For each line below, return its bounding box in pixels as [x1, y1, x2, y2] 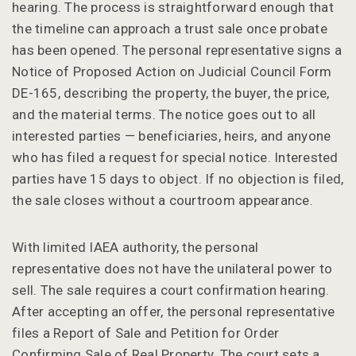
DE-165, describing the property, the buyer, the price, [12, 84, 330, 101]
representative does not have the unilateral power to [12, 260, 332, 277]
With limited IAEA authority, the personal [12, 238, 259, 255]
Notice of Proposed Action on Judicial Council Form [12, 63, 332, 79]
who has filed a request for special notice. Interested [12, 149, 339, 165]
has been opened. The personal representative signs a [12, 41, 342, 58]
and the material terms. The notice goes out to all [12, 106, 316, 122]
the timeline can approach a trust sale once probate [12, 20, 327, 37]
